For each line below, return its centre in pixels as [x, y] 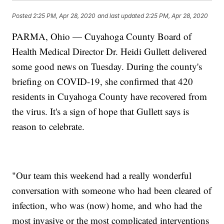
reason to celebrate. [48, 126]
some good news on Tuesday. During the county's [107, 66]
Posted [23, 15]
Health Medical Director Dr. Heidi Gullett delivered [110, 51]
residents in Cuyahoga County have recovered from [110, 96]
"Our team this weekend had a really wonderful [102, 175]
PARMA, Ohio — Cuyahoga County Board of [102, 36]
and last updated [121, 15]
